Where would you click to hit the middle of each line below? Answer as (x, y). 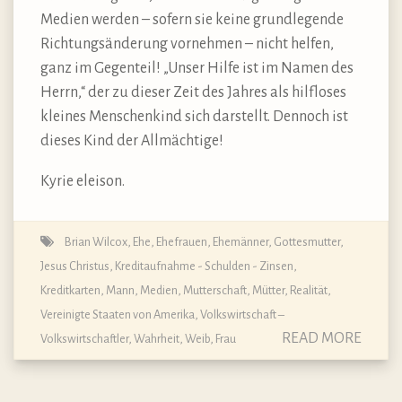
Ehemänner (240, 242)
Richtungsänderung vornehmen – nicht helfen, (187, 44)
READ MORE (322, 339)
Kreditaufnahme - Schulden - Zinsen (204, 267)
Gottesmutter (307, 242)
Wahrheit (157, 339)
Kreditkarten (70, 291)
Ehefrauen (182, 242)
